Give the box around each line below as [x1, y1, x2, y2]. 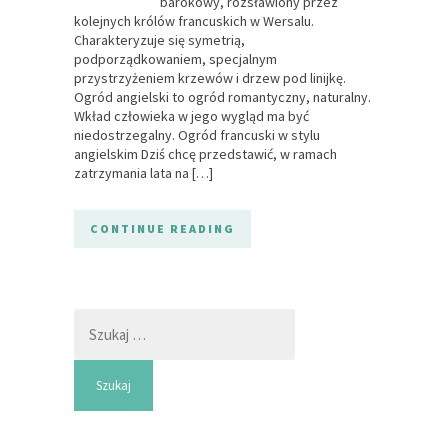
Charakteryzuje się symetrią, [74, 31, 245, 50]
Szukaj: [73, 308, 115, 327]
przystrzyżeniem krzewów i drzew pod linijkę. [74, 69, 346, 88]
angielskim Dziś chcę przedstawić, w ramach [74, 145, 337, 164]
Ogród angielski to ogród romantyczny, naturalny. [74, 88, 371, 107]
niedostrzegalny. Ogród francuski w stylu [74, 126, 320, 145]
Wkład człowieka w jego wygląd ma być [74, 107, 309, 126]
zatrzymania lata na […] [74, 164, 213, 183]
